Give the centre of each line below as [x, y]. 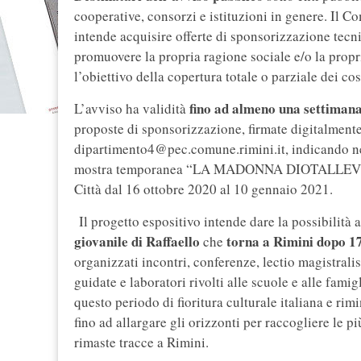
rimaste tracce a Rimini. [144, 342]
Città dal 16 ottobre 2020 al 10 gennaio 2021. [206, 189]
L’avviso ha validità [130, 109]
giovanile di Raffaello [137, 242]
